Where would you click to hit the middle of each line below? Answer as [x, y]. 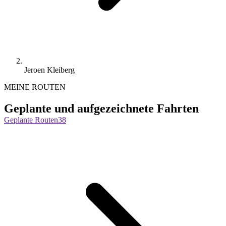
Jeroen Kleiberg [49, 70]
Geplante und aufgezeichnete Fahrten [101, 108]
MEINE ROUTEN [35, 87]
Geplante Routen [31, 120]
